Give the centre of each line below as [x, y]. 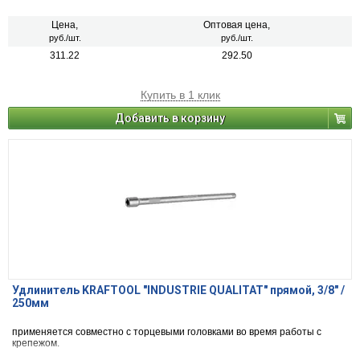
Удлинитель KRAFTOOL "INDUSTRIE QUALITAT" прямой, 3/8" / [178, 290]
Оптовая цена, [237, 25]
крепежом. [36, 344]
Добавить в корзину [170, 119]
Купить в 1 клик [180, 95]
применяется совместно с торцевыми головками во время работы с [167, 332]
